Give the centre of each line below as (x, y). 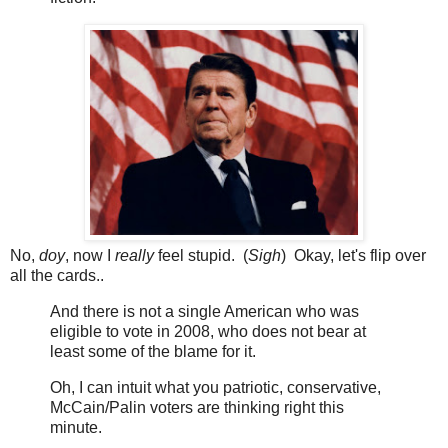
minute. (76, 427)
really (134, 255)
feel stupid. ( (201, 255)
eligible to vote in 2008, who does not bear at (208, 331)
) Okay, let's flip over (353, 255)
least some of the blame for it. (153, 351)
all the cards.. (57, 275)
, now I (90, 255)
